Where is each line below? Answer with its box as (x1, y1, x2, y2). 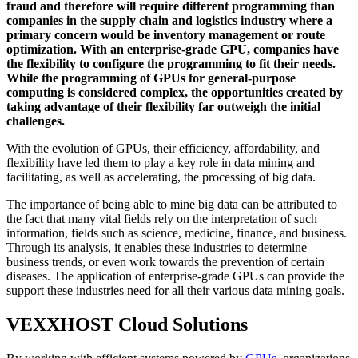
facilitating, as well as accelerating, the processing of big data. (6, 169, 316, 184)
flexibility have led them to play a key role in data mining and (6, 155, 315, 169)
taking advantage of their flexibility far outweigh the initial (6, 99, 320, 113)
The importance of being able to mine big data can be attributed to (6, 197, 337, 211)
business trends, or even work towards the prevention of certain (6, 254, 324, 268)
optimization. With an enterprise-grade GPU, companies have (6, 42, 339, 56)
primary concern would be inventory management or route (6, 27, 325, 42)
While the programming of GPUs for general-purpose (6, 70, 296, 85)
